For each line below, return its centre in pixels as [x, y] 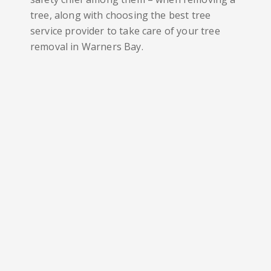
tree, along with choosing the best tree [121, 15]
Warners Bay [111, 47]
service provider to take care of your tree [125, 31]
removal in [56, 47]
